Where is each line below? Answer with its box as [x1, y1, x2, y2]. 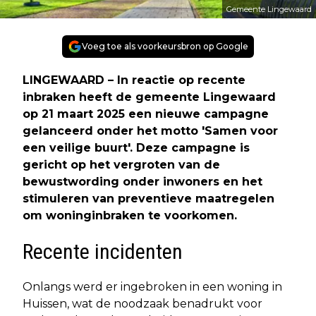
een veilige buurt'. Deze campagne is [23, 140, 250, 154]
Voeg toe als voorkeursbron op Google [82, 40, 248, 51]
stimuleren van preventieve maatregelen [23, 191, 274, 205]
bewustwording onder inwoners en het [23, 174, 262, 188]
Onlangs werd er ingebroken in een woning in [23, 279, 282, 293]
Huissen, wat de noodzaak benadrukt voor [23, 296, 262, 310]
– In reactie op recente [104, 73, 245, 87]
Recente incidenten [23, 238, 183, 264]
